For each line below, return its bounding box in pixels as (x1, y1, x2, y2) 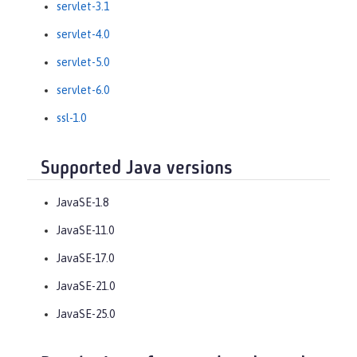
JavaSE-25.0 (57, 308, 115, 321)
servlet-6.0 (57, 83, 109, 96)
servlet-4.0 (57, 27, 109, 41)
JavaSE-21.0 (57, 280, 115, 293)
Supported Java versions (41, 159, 233, 178)
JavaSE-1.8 (57, 196, 108, 210)
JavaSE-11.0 (57, 224, 114, 237)
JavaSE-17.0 (57, 252, 114, 265)
